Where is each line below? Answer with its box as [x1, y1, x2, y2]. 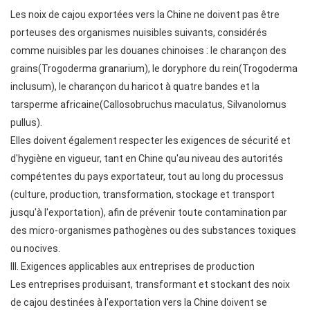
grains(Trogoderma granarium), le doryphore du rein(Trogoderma [10, 63, 298, 74]
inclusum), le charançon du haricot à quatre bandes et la [10, 81, 259, 92]
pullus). [10, 117, 42, 128]
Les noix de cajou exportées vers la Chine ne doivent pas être [10, 9, 280, 20]
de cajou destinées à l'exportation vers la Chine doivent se [10, 297, 267, 308]
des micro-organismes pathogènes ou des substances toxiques [10, 225, 296, 236]
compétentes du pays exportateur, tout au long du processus [10, 171, 284, 182]
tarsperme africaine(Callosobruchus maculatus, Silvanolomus [10, 99, 286, 110]
